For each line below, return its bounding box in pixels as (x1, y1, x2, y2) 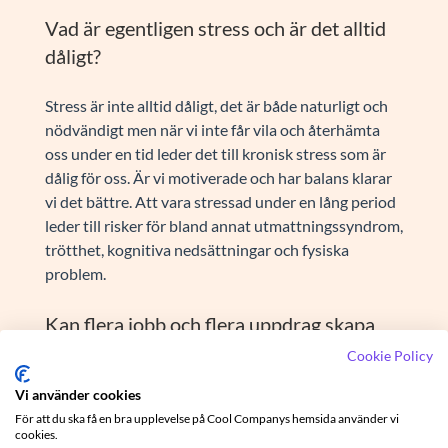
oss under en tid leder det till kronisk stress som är (44, 143, 386, 163)
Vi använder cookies (15, 386, 141, 403)
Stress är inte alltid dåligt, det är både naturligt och (44, 95, 388, 115)
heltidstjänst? (44, 367, 160, 392)
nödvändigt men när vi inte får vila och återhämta (44, 119, 380, 139)
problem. (44, 263, 106, 283)
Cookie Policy (347, 347, 433, 364)
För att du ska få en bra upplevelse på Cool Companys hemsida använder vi (15, 411, 399, 426)
